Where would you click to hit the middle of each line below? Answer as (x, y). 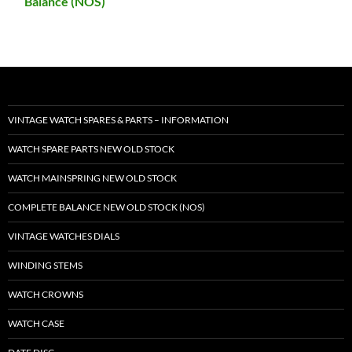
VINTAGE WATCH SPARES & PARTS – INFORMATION (118, 120)
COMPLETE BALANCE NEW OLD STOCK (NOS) (106, 207)
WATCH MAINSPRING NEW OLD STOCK (92, 178)
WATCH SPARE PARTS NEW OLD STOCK (91, 149)
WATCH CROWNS (46, 295)
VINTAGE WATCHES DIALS (64, 236)
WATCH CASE (36, 324)
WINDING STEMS (45, 266)
